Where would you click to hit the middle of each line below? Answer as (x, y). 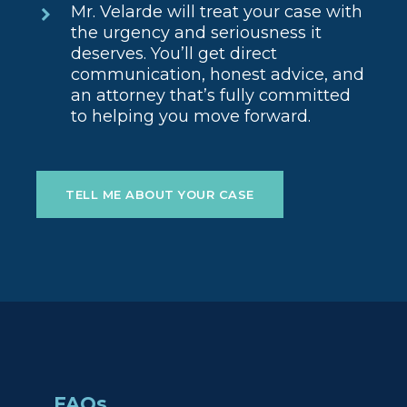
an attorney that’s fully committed (211, 96)
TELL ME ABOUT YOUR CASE (160, 195)
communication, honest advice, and (218, 75)
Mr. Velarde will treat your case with (217, 12)
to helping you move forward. (191, 117)
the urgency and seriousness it (197, 33)
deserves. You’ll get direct (174, 54)
